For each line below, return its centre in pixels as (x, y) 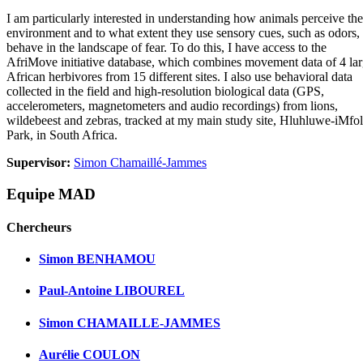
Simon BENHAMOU (97, 259)
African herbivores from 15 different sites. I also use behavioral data (179, 76)
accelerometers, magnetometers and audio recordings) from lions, (172, 105)
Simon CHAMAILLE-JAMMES (130, 322)
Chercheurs (39, 227)
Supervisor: (40, 162)
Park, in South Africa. (62, 135)
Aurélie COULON (90, 354)
